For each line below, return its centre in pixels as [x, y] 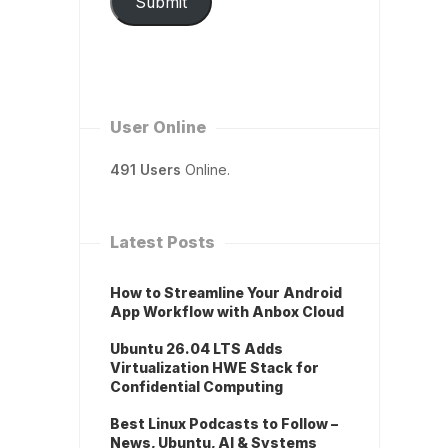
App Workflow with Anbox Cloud [227, 312]
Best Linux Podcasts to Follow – [224, 424]
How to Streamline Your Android [226, 293]
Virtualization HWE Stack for [214, 368]
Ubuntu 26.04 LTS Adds [196, 349]
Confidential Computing [196, 387]
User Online [158, 127]
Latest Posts [162, 242]
